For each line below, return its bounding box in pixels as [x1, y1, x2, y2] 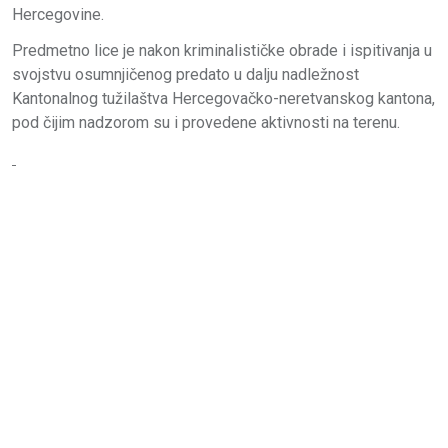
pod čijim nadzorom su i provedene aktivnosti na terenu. [12, 112, 400, 132]
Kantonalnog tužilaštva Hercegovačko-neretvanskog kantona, [12, 88, 435, 108]
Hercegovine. [12, 4, 104, 24]
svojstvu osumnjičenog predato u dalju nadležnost [12, 64, 359, 84]
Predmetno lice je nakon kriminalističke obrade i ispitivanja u [12, 40, 432, 60]
